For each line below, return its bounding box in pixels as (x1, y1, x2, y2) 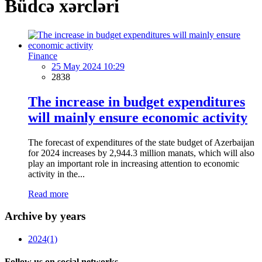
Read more (28, 188, 68, 199)
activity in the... (28, 168, 85, 179)
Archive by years (5, 210, 85, 223)
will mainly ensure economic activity (28, 109, 247, 125)
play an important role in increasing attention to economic (28, 158, 239, 168)
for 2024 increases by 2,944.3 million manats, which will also (28, 147, 254, 158)
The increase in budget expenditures (28, 94, 245, 109)
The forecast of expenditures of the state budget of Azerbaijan (28, 137, 254, 147)
